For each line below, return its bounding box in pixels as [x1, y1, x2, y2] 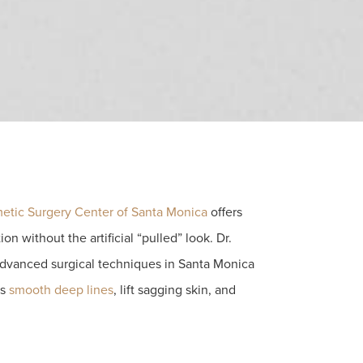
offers [207, 204, 242, 220]
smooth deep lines [9, 282, 113, 298]
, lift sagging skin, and [113, 282, 236, 298]
